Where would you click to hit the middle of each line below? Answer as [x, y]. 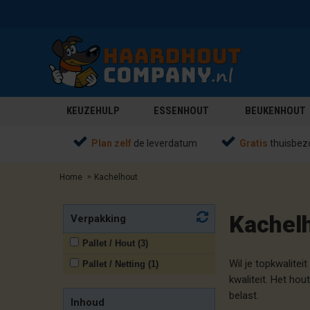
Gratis [254, 143]
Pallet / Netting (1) [120, 264]
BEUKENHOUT [275, 111]
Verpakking [98, 219]
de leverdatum [164, 143]
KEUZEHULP [93, 111]
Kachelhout [116, 177]
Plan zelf [111, 143]
